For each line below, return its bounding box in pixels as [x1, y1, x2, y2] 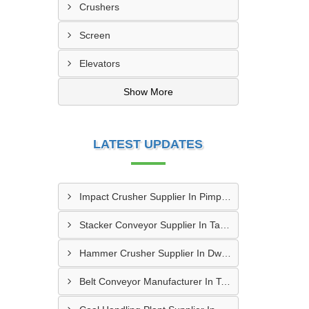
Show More [123, 86, 173, 97]
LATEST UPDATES [93, 137, 203, 151]
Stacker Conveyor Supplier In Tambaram [219, 219, 230, 230]
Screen [79, 30, 110, 41]
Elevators [79, 58, 120, 69]
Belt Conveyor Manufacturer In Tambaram [220, 276, 230, 287]
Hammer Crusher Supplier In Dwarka [221, 248, 231, 259]
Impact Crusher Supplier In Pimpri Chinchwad [221, 191, 231, 202]
